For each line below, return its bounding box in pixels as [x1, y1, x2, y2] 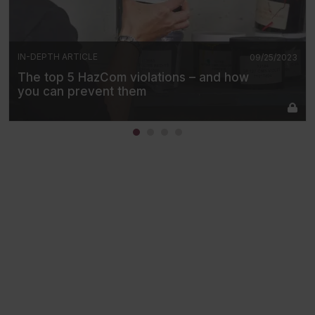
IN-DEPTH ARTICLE [18, 51, 98, 62]
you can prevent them [18, 84, 146, 98]
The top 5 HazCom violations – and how [18, 70, 249, 84]
